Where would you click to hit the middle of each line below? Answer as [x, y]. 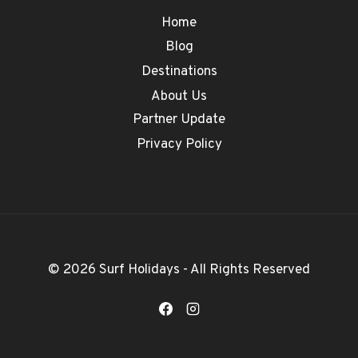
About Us [179, 96]
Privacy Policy [179, 145]
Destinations [179, 72]
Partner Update [179, 120]
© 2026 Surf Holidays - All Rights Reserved [179, 270]
